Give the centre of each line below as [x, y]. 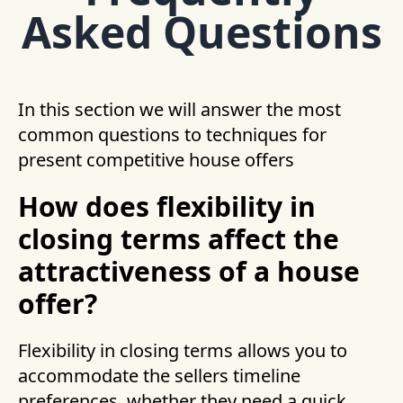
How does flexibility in [167, 207]
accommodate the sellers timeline [159, 376]
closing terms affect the [179, 239]
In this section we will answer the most [179, 110]
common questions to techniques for [172, 135]
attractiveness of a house [189, 272]
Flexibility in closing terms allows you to [183, 351]
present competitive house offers [156, 160]
